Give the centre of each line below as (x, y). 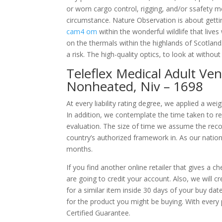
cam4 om (82, 31)
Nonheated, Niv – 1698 (135, 86)
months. (80, 149)
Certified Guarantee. (99, 213)
